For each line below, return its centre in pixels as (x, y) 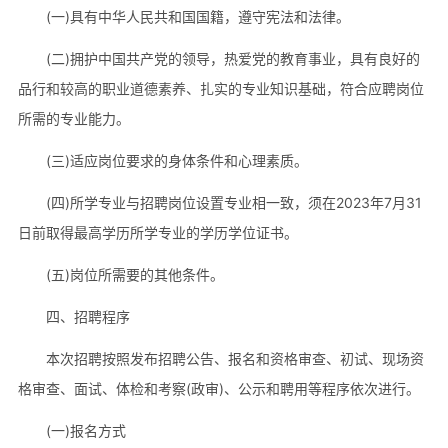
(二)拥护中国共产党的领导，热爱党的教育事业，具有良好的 (232, 59)
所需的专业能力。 (73, 119)
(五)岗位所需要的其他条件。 (134, 275)
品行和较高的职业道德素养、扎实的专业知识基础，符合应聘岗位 (220, 89)
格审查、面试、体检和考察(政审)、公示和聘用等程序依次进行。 (218, 388)
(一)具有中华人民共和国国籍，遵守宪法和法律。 (197, 17)
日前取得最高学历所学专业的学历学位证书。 (157, 233)
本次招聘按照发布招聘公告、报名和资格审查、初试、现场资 (234, 358)
